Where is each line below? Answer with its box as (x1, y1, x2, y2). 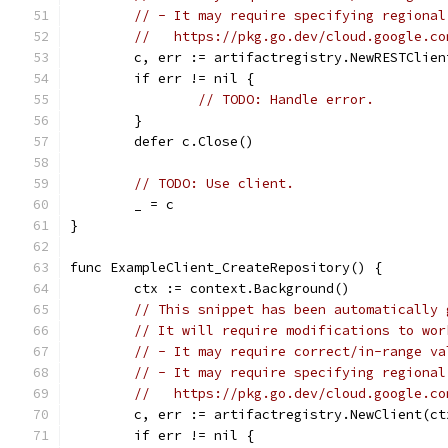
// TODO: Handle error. (198, 91, 374, 108)
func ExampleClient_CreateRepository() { (70, 259, 382, 276)
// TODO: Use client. (134, 175, 294, 192)
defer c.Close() (134, 133, 254, 150)
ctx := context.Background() (134, 280, 350, 297)
